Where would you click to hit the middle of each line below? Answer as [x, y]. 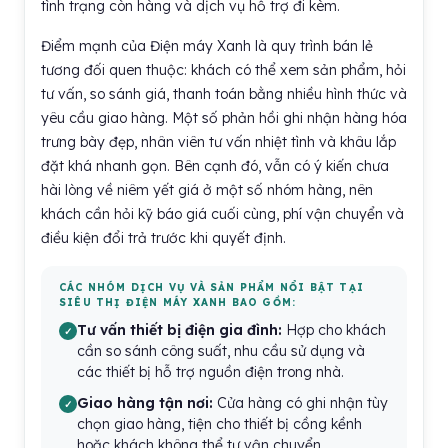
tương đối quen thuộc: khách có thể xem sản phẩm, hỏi [223, 70]
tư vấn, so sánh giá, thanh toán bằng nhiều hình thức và [224, 94]
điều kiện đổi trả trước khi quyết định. [163, 238]
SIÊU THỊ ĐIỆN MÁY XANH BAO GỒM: [178, 302]
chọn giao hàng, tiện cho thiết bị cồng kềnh [219, 424]
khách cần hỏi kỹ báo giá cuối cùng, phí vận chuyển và [222, 214]
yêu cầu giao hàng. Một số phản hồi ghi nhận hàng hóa [224, 118]
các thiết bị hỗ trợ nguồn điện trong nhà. [210, 372]
